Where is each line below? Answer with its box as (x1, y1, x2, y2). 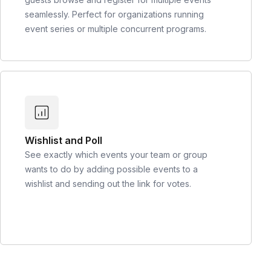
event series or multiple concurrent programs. (25, 23, 206, 34)
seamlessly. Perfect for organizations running (25, 8, 204, 19)
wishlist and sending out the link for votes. (25, 178, 191, 189)
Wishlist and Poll (25, 134, 102, 146)
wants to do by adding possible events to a (25, 163, 198, 174)
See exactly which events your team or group (25, 149, 207, 160)
